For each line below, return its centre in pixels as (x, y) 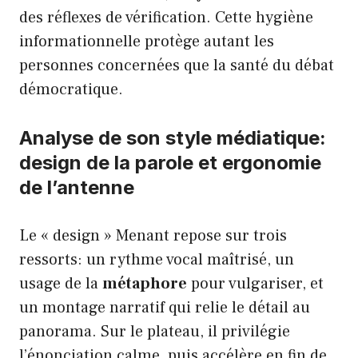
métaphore (145, 283)
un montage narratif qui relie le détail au (165, 307)
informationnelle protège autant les (147, 41)
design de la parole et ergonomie (170, 162)
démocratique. (71, 89)
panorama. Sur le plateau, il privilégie (155, 331)
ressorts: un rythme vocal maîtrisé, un (157, 259)
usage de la (61, 283)
